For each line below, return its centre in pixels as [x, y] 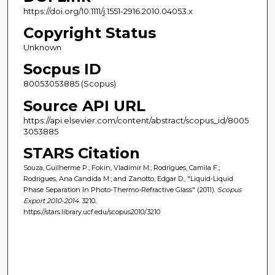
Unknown [42, 48]
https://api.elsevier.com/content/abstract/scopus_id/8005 [136, 120]
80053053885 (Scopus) [69, 84]
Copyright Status [89, 33]
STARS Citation [81, 153]
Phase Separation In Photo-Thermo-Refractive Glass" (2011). [120, 189]
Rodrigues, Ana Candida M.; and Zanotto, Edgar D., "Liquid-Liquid [128, 178]
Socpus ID [62, 69]
